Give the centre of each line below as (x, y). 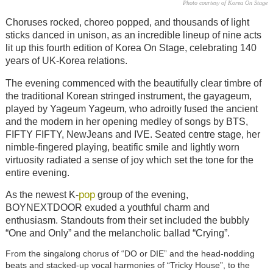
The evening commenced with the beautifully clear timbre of (133, 83)
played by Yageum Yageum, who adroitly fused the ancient (131, 108)
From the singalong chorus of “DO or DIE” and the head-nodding (130, 254)
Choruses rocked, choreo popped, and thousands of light (127, 22)
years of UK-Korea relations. (66, 60)
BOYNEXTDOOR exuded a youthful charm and (107, 208)
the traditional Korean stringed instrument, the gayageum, (128, 96)
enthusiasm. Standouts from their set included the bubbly (127, 221)
